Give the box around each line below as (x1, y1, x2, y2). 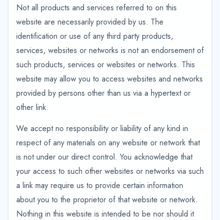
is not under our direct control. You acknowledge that (16, 151, 192, 163)
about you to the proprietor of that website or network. (16, 194, 198, 205)
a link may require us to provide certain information (16, 180, 183, 191)
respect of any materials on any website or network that (16, 137, 200, 148)
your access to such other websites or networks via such (16, 165, 204, 177)
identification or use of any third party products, (16, 30, 173, 42)
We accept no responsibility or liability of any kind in (16, 123, 188, 134)
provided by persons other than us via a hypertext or (16, 87, 191, 99)
